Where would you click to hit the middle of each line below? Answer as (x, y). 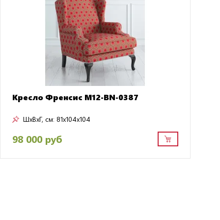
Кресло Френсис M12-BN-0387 (75, 97)
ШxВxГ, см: (39, 119)
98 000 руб (37, 138)
